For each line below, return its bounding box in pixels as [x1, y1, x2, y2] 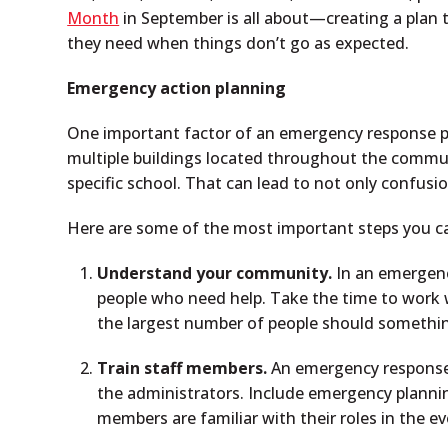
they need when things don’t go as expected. [67, 32, 410, 54]
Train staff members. [97, 357, 272, 379]
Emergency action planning [67, 77, 287, 99]
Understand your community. [97, 262, 333, 284]
